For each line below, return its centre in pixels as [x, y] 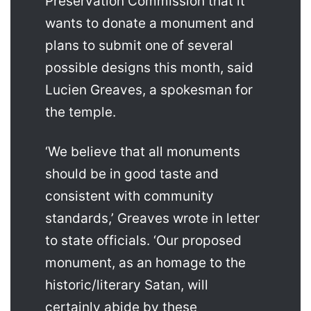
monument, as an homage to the [145, 263]
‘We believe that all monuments [143, 152]
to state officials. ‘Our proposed [143, 241]
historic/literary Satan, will [127, 285]
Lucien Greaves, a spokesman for [149, 90]
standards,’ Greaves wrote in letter [152, 219]
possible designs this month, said [149, 68]
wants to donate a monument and [150, 24]
